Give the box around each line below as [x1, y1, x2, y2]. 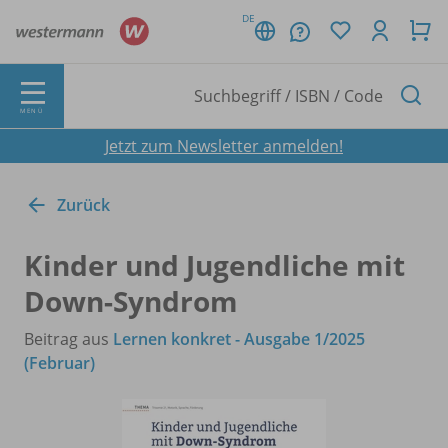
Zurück [57, 193, 110, 216]
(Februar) [24, 351, 95, 374]
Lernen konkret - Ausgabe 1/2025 [113, 327, 365, 350]
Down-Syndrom [24, 281, 238, 320]
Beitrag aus [24, 327, 113, 350]
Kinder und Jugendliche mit [24, 245, 405, 284]
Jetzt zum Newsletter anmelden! [105, 134, 343, 157]
